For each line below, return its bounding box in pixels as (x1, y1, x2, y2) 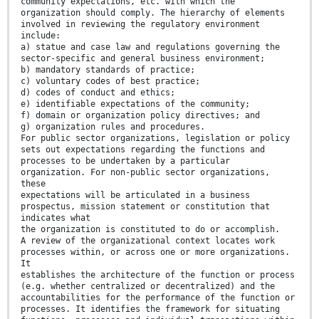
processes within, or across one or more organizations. (21, 247, 290, 258)
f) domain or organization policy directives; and (21, 110, 260, 121)
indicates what (21, 213, 90, 224)
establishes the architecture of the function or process (21, 270, 295, 281)
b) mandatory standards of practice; (21, 65, 195, 75)
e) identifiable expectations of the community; (21, 99, 250, 110)
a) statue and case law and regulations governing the (21, 42, 280, 53)
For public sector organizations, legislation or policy (21, 133, 290, 144)
